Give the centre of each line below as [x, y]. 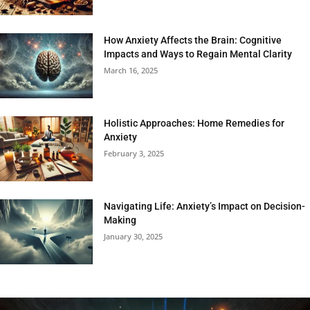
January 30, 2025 [134, 236]
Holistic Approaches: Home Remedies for [194, 123]
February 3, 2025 [134, 153]
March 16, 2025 [131, 70]
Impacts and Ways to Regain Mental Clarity [198, 54]
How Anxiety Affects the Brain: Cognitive [193, 40]
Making [120, 220]
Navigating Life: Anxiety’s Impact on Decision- [205, 206]
